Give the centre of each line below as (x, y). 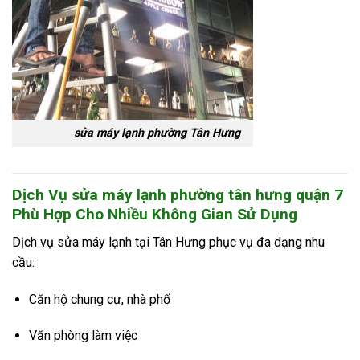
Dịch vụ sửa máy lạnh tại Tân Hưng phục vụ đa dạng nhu (168, 242)
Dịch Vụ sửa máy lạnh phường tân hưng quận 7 (178, 195)
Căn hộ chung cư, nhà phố (99, 299)
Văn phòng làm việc (83, 336)
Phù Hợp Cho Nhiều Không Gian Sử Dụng (155, 215)
